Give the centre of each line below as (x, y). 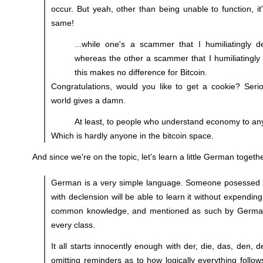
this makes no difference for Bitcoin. (141, 72)
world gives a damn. (88, 100)
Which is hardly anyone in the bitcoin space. (132, 135)
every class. (73, 225)
